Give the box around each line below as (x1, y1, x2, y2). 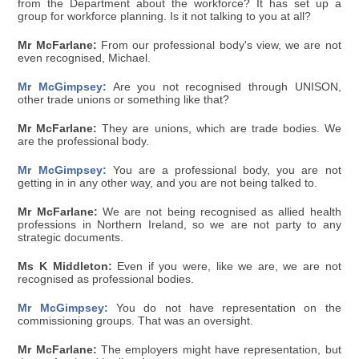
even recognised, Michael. (18, 52, 151, 65)
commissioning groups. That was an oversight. (18, 315, 254, 328)
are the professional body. (18, 135, 150, 148)
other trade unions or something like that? (18, 94, 230, 107)
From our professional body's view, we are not (96, 39, 341, 52)
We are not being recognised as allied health (97, 206, 341, 219)
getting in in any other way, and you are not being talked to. (18, 177, 318, 190)
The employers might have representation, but (96, 344, 341, 357)
